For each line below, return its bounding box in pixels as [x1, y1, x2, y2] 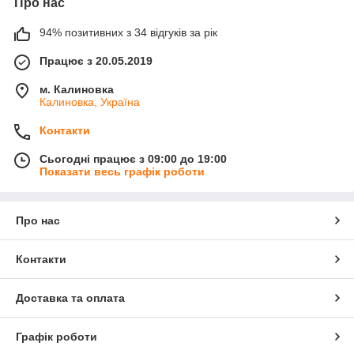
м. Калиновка [40, 83, 114, 96]
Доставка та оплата [16, 292, 125, 305]
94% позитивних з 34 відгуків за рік [40, 26, 217, 40]
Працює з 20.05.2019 [40, 55, 153, 68]
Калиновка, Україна [40, 96, 140, 109]
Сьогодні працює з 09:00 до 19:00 [40, 153, 227, 166]
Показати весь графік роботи [40, 165, 205, 179]
